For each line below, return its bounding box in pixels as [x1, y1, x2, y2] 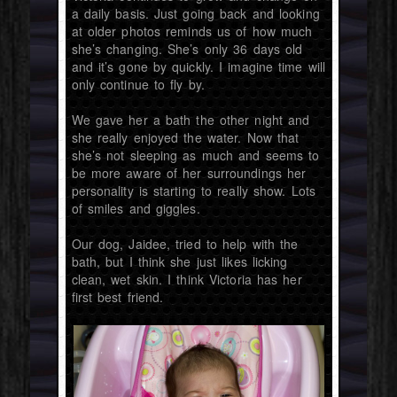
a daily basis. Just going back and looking [71, 4, 320, 23]
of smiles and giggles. [71, 199, 200, 218]
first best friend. [71, 288, 164, 307]
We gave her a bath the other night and [71, 111, 310, 129]
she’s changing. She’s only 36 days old [71, 40, 303, 58]
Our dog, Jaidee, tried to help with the [71, 235, 299, 253]
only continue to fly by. [71, 75, 205, 94]
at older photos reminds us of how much [71, 22, 313, 41]
